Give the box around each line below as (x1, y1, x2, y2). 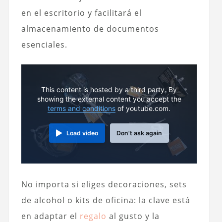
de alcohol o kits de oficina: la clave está (21, 194, 190, 206)
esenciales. (21, 39, 67, 51)
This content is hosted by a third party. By (41, 85, 177, 94)
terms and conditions (48, 104, 116, 112)
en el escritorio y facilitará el (21, 7, 142, 19)
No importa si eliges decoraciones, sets (21, 178, 187, 190)
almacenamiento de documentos (21, 23, 159, 35)
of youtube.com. (115, 104, 171, 112)
